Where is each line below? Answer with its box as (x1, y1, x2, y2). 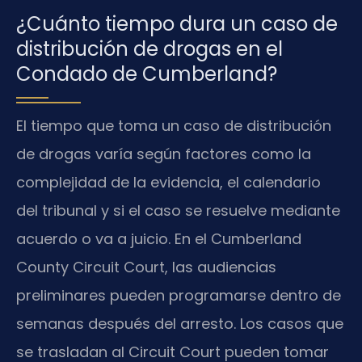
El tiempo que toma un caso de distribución (16, 115, 331, 136)
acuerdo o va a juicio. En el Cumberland (16, 228, 301, 249)
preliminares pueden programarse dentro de (16, 284, 341, 305)
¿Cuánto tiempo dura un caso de (16, 10, 338, 37)
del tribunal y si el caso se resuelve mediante (16, 200, 340, 221)
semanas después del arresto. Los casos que (16, 313, 343, 334)
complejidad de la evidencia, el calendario (16, 171, 321, 192)
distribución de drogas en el (16, 35, 283, 62)
